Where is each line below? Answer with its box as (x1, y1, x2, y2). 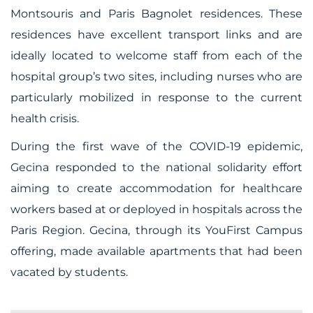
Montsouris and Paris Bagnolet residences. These (10, 6, 303, 21)
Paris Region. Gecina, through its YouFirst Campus (10, 223, 303, 238)
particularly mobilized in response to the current (10, 90, 303, 105)
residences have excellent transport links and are (10, 27, 303, 42)
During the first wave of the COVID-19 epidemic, (10, 139, 303, 154)
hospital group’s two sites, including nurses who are (10, 69, 303, 84)
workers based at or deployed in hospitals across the (10, 202, 303, 217)
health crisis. (10, 111, 79, 126)
